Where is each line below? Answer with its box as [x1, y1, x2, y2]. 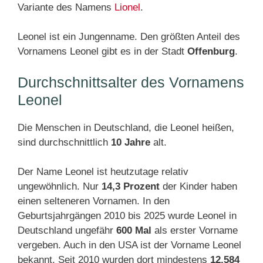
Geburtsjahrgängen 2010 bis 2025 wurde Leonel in [18, 210, 237, 221]
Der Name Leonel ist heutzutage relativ [18, 166, 188, 177]
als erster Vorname [151, 225, 238, 236]
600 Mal [116, 225, 151, 236]
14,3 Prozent [102, 181, 160, 192]
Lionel [114, 2, 140, 13]
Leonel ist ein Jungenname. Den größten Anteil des [18, 31, 240, 42]
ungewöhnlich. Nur [18, 181, 102, 192]
